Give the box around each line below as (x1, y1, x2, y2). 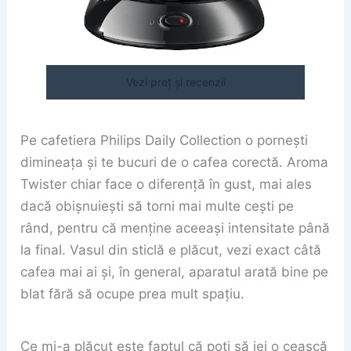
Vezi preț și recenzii (125, 75, 226, 89)
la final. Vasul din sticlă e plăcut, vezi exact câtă (20, 242, 322, 259)
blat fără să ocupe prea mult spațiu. (20, 286, 245, 302)
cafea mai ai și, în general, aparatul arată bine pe (20, 264, 329, 280)
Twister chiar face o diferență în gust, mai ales (20, 176, 313, 193)
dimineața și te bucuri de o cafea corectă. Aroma (20, 154, 329, 171)
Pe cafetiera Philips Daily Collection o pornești (20, 132, 309, 149)
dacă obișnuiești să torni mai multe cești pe (20, 198, 295, 215)
